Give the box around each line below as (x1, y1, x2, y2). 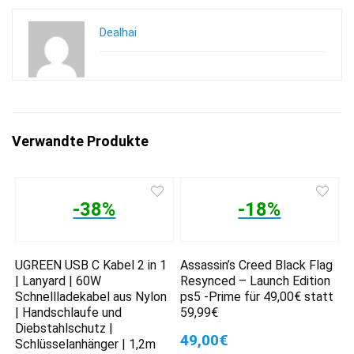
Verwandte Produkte (12, 132, 149, 149)
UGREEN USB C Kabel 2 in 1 (15, 257, 168, 273)
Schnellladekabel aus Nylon (15, 288, 168, 304)
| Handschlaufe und (15, 304, 122, 320)
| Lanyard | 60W (15, 273, 102, 288)
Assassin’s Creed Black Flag (180, 257, 333, 273)
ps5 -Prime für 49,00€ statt (180, 288, 334, 304)
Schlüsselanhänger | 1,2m (15, 336, 156, 352)
